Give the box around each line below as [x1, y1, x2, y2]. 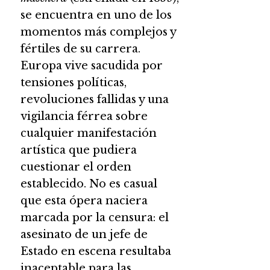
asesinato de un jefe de [20, 227, 148, 241]
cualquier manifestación [20, 126, 157, 140]
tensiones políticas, [20, 75, 127, 89]
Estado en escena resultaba [20, 244, 171, 258]
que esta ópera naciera [20, 193, 148, 207]
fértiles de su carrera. [20, 42, 140, 55]
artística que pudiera [20, 143, 137, 157]
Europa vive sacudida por [20, 58, 163, 72]
